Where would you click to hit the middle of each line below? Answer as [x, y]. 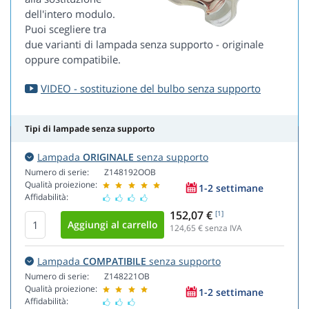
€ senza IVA [219, 228]
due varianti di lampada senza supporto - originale [144, 44]
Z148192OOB [130, 172]
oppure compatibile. [73, 60]
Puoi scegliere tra [66, 29]
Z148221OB [127, 277]
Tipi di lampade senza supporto [90, 129]
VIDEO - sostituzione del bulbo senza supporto [151, 89]
